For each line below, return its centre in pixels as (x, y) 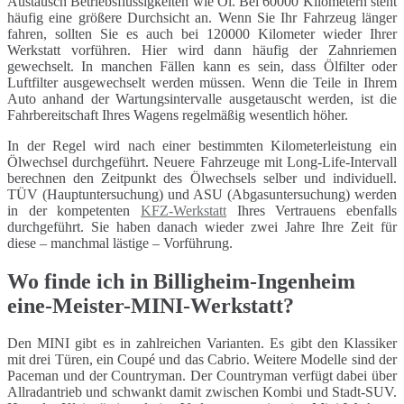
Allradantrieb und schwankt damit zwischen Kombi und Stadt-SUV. (202, 392)
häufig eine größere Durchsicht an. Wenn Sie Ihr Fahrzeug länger (202, 17)
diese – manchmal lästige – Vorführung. (120, 243)
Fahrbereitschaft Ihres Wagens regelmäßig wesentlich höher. (178, 115)
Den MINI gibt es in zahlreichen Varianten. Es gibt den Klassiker (202, 344)
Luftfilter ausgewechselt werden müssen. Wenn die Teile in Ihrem (202, 82)
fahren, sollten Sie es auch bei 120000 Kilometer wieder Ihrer (202, 33)
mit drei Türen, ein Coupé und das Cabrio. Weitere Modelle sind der (202, 360)
